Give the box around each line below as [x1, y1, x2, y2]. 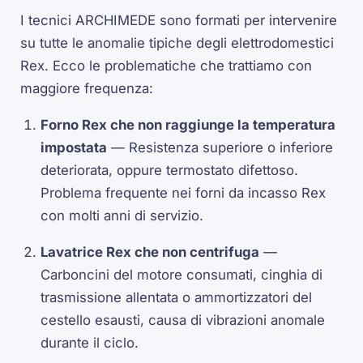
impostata [41, 139, 108, 156]
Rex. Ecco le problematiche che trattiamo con [20, 58, 313, 75]
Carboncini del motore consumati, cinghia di [41, 266, 323, 283]
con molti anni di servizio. [41, 207, 204, 224]
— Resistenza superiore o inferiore [107, 139, 334, 156]
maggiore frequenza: [20, 80, 154, 97]
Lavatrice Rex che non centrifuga [41, 243, 260, 260]
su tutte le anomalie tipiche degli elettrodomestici [20, 35, 335, 52]
